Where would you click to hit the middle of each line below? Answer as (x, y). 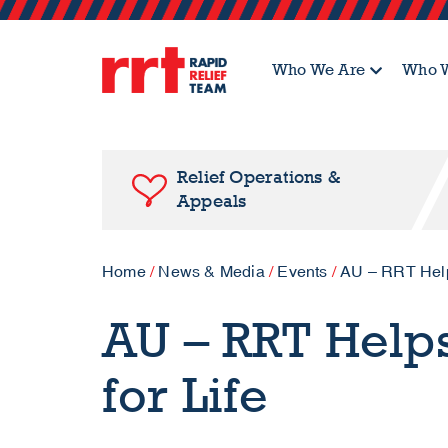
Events (302, 272)
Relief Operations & (258, 177)
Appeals (212, 201)
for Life (185, 396)
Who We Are (318, 69)
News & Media (211, 272)
